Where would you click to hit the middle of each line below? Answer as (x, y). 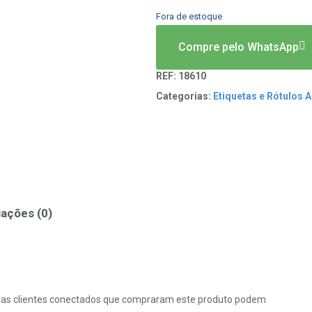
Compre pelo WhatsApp (239, 47)
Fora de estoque (189, 17)
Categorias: (184, 96)
